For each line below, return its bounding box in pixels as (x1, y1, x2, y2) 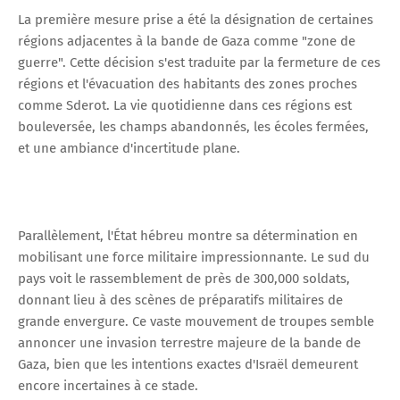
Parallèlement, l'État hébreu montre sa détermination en (18, 227, 358, 244)
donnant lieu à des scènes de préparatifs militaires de (18, 291, 343, 308)
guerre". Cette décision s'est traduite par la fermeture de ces (18, 54, 380, 71)
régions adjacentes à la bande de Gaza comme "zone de (18, 32, 355, 49)
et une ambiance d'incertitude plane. (18, 139, 240, 156)
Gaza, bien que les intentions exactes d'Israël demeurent (18, 355, 358, 372)
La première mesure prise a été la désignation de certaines (18, 11, 373, 28)
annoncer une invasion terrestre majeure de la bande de (18, 334, 361, 351)
